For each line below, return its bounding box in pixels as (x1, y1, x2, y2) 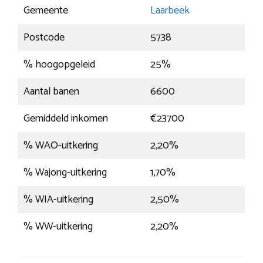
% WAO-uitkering (23, 137, 98, 155)
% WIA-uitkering (23, 191, 93, 209)
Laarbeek (150, 2, 190, 20)
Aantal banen (23, 83, 79, 101)
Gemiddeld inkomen (23, 110, 108, 128)
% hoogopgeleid (23, 56, 95, 74)
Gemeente (23, 2, 68, 20)
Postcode (23, 29, 65, 47)
